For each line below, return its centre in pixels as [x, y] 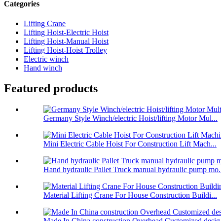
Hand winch [43, 68]
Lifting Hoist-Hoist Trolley [65, 50]
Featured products [51, 89]
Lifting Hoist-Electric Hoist [66, 32]
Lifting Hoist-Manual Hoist [66, 41]
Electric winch [46, 59]
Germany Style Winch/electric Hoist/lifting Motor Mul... [130, 118]
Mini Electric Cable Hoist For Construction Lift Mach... [130, 144]
